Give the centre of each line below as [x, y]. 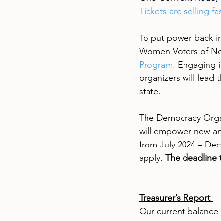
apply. [152, 158]
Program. [157, 65]
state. [150, 92]
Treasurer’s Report [176, 198]
